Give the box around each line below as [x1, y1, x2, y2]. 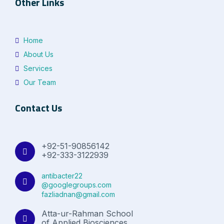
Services [21, 63, 52, 72]
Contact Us [15, 99, 62, 115]
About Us [21, 49, 53, 58]
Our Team [21, 77, 56, 86]
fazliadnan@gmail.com [41, 189, 115, 198]
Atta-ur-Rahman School [41, 208, 133, 218]
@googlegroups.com [41, 180, 111, 189]
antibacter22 [41, 171, 82, 180]
